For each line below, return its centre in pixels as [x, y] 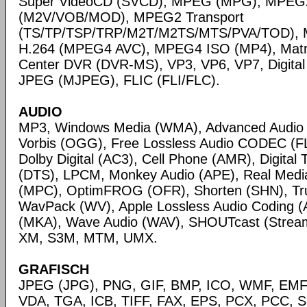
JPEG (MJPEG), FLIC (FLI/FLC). [119, 80]
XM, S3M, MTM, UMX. [88, 238]
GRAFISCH [54, 269]
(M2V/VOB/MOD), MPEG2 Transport [131, 17]
